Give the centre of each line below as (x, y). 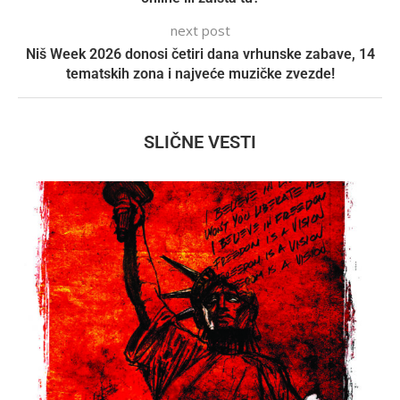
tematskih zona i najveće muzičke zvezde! (200, 73)
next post (200, 30)
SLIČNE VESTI (200, 142)
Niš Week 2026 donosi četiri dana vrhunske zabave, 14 (200, 54)
